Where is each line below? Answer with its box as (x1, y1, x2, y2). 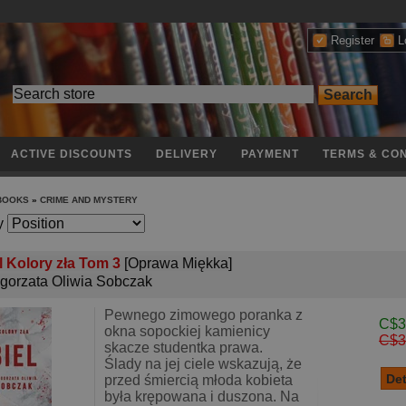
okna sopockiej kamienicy (104, 324, 270, 339)
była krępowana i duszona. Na (104, 389, 299, 404)
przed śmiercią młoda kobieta (104, 372, 293, 388)
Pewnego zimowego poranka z (104, 307, 303, 323)
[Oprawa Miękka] (124, 256, 232, 271)
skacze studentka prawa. (104, 340, 263, 355)
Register (331, 34, 374, 47)
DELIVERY (156, 148, 217, 161)
